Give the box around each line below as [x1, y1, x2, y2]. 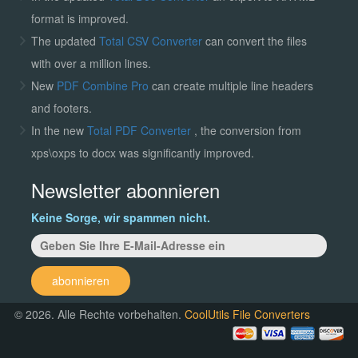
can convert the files [201, 32, 307, 49]
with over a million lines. [30, 54, 151, 71]
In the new [30, 121, 87, 138]
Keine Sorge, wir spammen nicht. [30, 209, 210, 225]
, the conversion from [193, 121, 301, 138]
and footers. [30, 99, 92, 116]
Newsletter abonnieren [30, 175, 220, 204]
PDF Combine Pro [56, 77, 152, 93]
